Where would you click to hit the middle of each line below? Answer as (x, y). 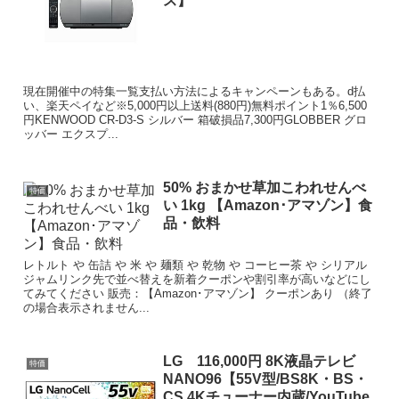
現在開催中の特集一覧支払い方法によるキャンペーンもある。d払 (195, 92)
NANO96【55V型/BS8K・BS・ (265, 379)
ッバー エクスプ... (71, 134)
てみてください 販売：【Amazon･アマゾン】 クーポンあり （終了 (198, 293)
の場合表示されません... (87, 307)
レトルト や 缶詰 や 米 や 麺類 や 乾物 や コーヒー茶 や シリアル (195, 265)
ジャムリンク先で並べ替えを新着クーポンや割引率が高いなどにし (197, 279)
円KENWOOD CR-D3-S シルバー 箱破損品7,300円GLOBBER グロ (195, 120)
